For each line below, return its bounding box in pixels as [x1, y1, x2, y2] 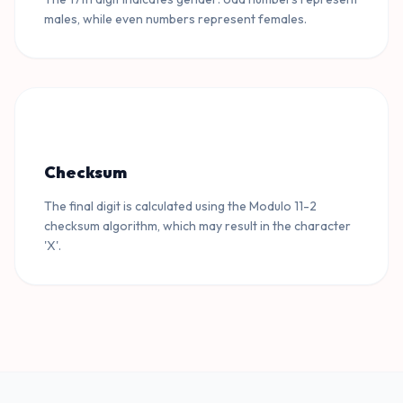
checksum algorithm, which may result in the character [44, 218, 351, 234]
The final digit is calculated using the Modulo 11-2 [44, 198, 317, 214]
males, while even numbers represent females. [44, 11, 307, 27]
